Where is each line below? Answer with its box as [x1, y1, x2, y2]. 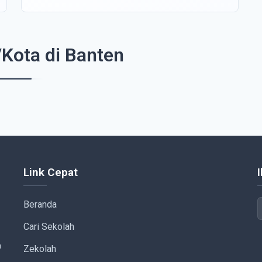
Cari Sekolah [23, 220, 74, 232]
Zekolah [23, 243, 56, 254]
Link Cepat [23, 166, 78, 179]
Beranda [23, 199, 57, 211]
